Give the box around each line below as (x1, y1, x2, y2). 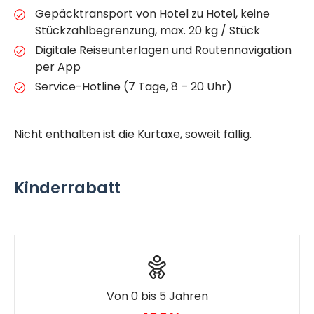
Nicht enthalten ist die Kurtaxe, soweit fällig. (14, 125, 252, 142)
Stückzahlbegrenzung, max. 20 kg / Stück (35, 22, 260, 39)
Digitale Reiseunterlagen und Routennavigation (35, 41, 292, 58)
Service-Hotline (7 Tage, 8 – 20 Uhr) (35, 78, 232, 95)
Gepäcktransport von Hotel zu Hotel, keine (35, 5, 270, 22)
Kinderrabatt (14, 177, 121, 199)
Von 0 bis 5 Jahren (106, 287, 208, 304)
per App (35, 58, 81, 75)
